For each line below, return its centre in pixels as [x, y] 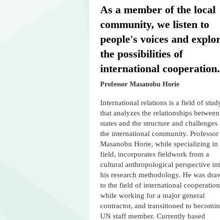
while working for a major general [152, 196]
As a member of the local [158, 10]
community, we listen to [155, 25]
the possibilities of [141, 54]
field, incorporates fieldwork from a [155, 154]
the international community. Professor [159, 134]
